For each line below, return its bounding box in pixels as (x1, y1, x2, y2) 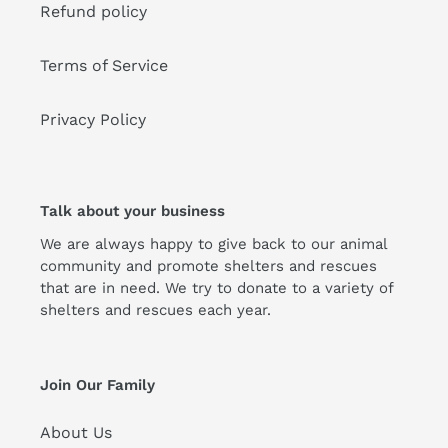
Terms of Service (40, 56, 168, 76)
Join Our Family (40, 375, 155, 394)
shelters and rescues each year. (40, 300, 276, 319)
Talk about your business (40, 202, 225, 221)
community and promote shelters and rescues (40, 256, 377, 275)
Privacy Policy (40, 110, 146, 130)
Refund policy (40, 2, 147, 22)
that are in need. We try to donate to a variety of (40, 278, 393, 297)
